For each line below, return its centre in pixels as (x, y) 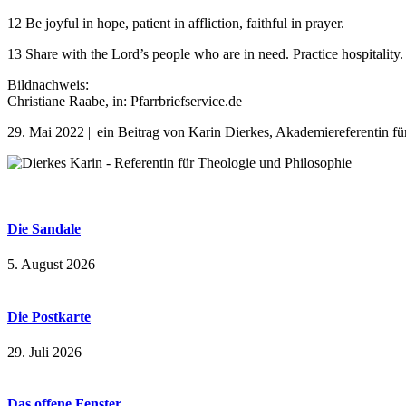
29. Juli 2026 (44, 352)
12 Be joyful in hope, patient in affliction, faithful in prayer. (176, 23)
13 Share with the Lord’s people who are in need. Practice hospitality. (205, 53)
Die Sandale (44, 229)
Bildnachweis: (48, 84)
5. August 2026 (51, 265)
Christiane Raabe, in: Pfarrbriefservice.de (125, 101)
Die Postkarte (49, 316)
